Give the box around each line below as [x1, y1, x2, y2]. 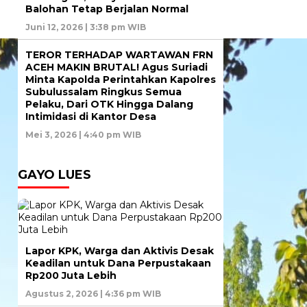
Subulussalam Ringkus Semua [25, 86, 182, 99]
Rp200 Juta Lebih [25, 269, 116, 282]
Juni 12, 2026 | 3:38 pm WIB [25, 22, 146, 33]
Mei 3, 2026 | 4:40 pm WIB [25, 130, 141, 140]
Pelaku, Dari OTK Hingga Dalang [25, 98, 193, 111]
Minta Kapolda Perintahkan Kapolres [25, 73, 216, 86]
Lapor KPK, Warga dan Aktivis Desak [25, 245, 214, 258]
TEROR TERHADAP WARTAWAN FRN [25, 49, 213, 62]
